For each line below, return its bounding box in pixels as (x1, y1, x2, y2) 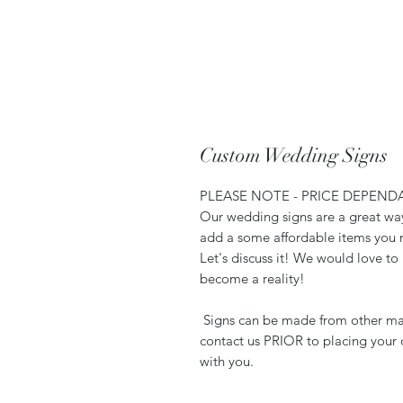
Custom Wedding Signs (200, 142, 388, 167)
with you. (200, 352, 257, 370)
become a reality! (200, 269, 309, 287)
